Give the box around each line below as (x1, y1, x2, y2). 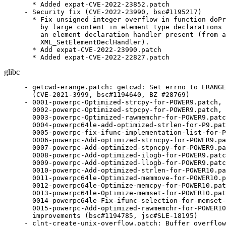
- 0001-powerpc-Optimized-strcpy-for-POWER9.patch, (24, 98, 222, 106)
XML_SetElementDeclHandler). (24, 38, 149, 46)
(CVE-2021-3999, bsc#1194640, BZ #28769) (24, 91, 190, 98)
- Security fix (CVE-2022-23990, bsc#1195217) (24, 8, 202, 16)
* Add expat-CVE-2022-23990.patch (24, 46, 161, 53)
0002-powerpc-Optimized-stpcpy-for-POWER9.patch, (24, 106, 222, 114)
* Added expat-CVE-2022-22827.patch (24, 53, 169, 61)
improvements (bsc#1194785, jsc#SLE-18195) (24, 212, 198, 219)
